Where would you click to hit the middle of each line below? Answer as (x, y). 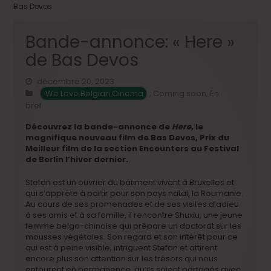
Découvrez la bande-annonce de (99, 126)
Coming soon (180, 93)
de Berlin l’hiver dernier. (77, 159)
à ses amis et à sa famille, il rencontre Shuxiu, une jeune (134, 215)
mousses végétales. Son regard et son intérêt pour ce (132, 237)
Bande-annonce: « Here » (130, 42)
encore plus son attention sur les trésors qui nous (122, 258)
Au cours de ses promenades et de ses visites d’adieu (132, 204)
